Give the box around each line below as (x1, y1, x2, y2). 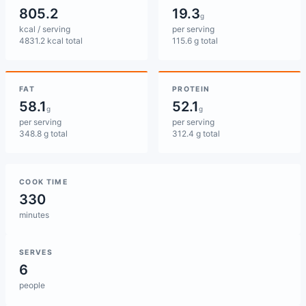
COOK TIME (19, 178, 68, 186)
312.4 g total (172, 128, 220, 139)
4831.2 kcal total (19, 36, 83, 46)
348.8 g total (19, 128, 68, 139)
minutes (19, 210, 49, 220)
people (19, 280, 45, 290)
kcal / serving (19, 24, 70, 34)
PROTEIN (172, 85, 210, 94)
